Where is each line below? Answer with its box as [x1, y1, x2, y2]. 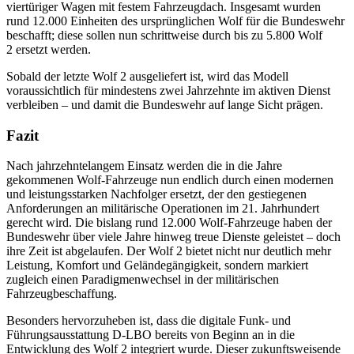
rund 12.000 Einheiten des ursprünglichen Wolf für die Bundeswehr [6, 13, 345, 28]
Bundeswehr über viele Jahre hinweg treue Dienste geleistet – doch [6, 230, 341, 244]
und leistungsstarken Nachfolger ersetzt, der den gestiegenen [6, 187, 307, 201]
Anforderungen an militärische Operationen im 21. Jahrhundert [6, 201, 319, 216]
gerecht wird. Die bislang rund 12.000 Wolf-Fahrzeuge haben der [6, 216, 332, 230]
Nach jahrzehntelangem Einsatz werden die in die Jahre [6, 159, 282, 173]
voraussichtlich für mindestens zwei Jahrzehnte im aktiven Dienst [6, 83, 330, 97]
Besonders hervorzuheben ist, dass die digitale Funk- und [6, 314, 291, 328]
